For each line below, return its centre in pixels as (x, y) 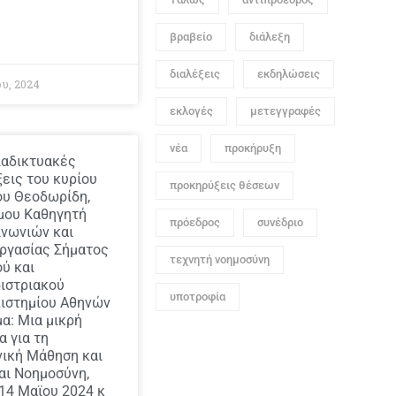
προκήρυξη (253, 148)
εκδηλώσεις (289, 74)
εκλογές (191, 111)
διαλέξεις (195, 74)
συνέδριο (280, 222)
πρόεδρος (195, 222)
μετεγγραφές (286, 111)
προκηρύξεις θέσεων (225, 185)
